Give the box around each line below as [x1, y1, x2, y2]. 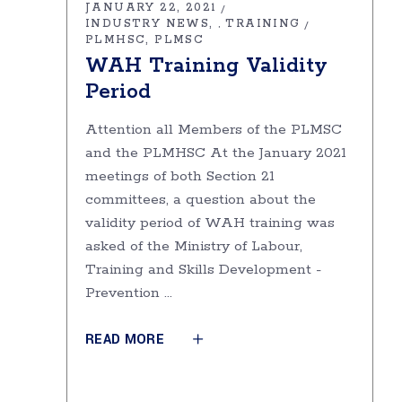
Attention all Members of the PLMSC [85, 120, 342, 139]
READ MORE [85, 330, 164, 349]
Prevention [85, 284, 164, 302]
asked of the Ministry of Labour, [85, 237, 302, 256]
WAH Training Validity [85, 53, 328, 79]
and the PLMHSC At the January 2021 [85, 144, 346, 162]
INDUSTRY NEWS [85, 17, 210, 31]
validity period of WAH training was [85, 214, 335, 232]
